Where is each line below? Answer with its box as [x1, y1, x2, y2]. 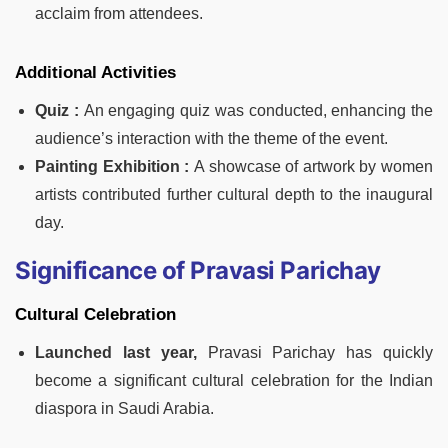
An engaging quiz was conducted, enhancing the [83, 102, 433, 120]
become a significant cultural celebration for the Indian [35, 372, 433, 390]
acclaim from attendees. [35, 5, 203, 23]
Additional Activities [15, 63, 176, 83]
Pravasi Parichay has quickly [196, 344, 434, 362]
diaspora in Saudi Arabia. [35, 400, 214, 418]
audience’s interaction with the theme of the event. [35, 130, 388, 148]
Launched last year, [35, 344, 197, 362]
